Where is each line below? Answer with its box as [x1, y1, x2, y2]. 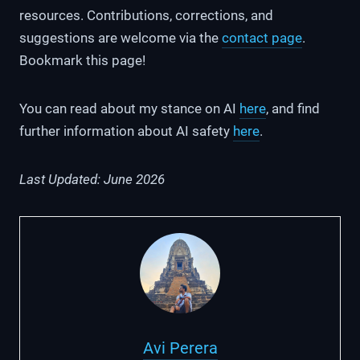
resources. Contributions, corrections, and [19, 6, 273, 23]
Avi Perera [142, 337, 218, 358]
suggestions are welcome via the [19, 29, 222, 46]
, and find [266, 100, 320, 117]
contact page [222, 29, 302, 46]
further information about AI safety [19, 122, 233, 139]
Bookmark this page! [19, 51, 145, 68]
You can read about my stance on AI [19, 100, 239, 117]
